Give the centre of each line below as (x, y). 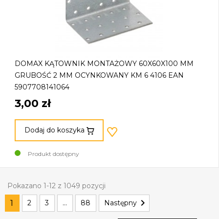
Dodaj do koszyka (54, 130)
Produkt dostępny (54, 153)
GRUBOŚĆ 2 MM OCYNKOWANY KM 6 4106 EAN (99, 76)
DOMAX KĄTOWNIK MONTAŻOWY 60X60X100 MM (104, 64)
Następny (120, 203)
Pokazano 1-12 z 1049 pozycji (56, 186)
